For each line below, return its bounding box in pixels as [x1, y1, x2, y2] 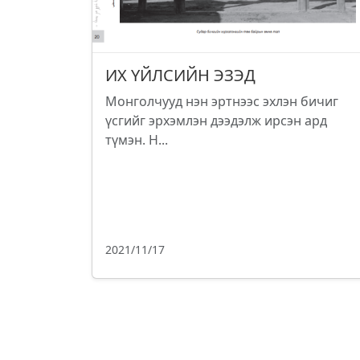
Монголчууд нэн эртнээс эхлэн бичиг [105, 92, 338, 111]
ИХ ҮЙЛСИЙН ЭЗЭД [105, 64, 256, 87]
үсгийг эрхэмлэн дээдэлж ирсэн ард [105, 112, 327, 130]
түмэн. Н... [105, 131, 168, 149]
